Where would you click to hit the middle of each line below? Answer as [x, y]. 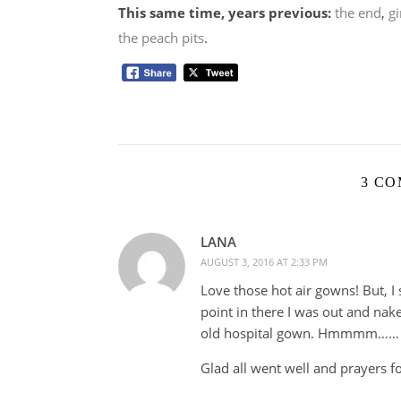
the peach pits [161, 37]
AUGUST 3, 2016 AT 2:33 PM [264, 262]
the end [358, 12]
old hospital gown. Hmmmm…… [300, 333]
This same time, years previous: [225, 12]
